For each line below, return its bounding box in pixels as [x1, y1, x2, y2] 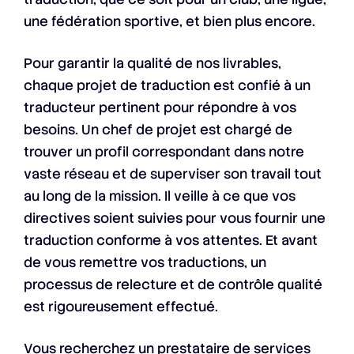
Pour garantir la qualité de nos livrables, [24, 55, 281, 73]
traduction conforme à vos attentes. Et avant [24, 232, 318, 250]
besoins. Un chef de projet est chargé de [24, 121, 292, 139]
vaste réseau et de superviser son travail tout [24, 165, 322, 183]
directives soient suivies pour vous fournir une [24, 209, 326, 228]
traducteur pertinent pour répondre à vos [24, 99, 296, 117]
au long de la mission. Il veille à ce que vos [24, 187, 296, 205]
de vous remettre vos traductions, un [24, 254, 266, 272]
